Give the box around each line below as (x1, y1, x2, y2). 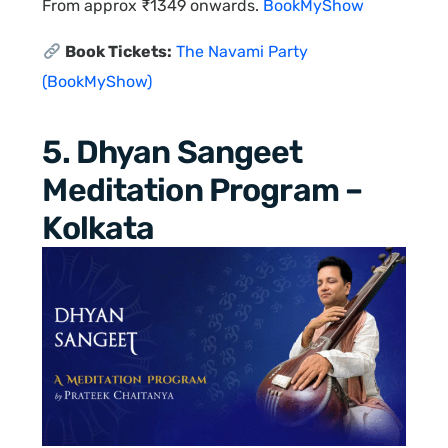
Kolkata (42, 209, 155, 248)
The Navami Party (175, 42, 308, 62)
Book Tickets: (64, 42, 172, 62)
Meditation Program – (42, 171, 363, 210)
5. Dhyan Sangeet (42, 133, 303, 172)
